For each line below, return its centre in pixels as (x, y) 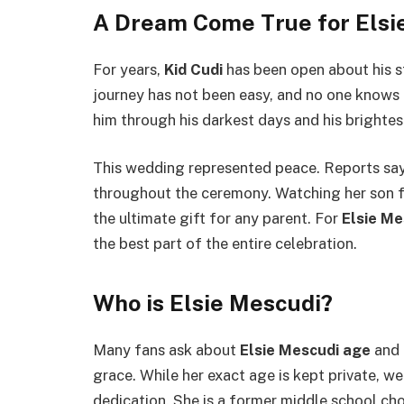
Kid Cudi (193, 69)
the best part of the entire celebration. (225, 244)
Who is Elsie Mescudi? (213, 303)
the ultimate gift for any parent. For (217, 219)
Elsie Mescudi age (305, 349)
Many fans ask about (166, 349)
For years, (129, 69)
